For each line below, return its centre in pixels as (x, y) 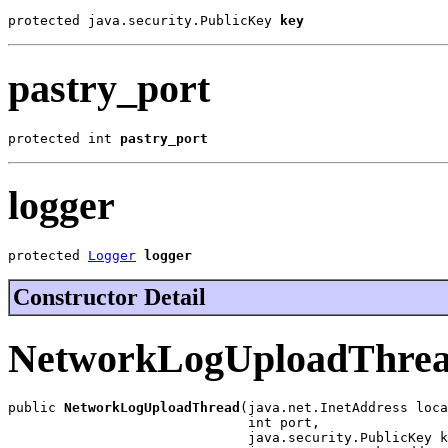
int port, (164, 423)
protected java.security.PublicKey (144, 21)
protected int (64, 138)
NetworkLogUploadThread (152, 408)
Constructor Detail (109, 297)
